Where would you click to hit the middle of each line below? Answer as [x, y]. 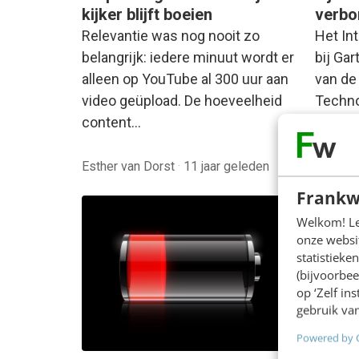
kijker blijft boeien [147, 15]
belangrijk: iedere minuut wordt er [188, 58]
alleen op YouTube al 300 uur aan [185, 79]
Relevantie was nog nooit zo [171, 36]
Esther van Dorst [130, 166]
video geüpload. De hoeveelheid [182, 101]
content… [111, 123]
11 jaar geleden [226, 166]
